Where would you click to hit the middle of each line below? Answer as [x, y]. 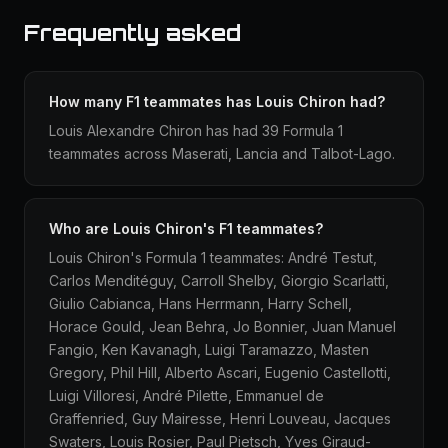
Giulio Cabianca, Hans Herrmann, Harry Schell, [200, 303]
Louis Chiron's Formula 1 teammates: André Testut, [213, 257]
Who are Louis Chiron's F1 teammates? [186, 228]
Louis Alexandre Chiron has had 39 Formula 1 [196, 130]
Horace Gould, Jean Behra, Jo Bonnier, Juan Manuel [222, 326]
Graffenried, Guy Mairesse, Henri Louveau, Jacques [220, 418]
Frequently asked [132, 32]
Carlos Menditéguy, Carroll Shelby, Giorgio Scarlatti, [219, 280]
